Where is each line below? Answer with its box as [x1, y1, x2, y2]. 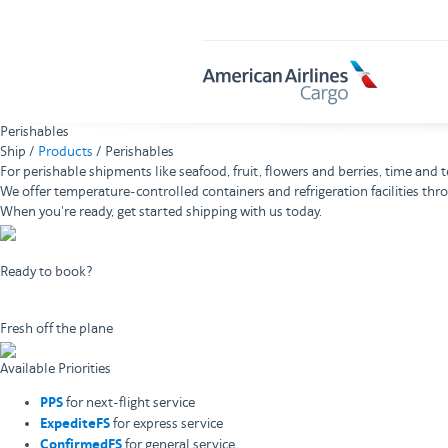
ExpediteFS [40, 416, 110, 433]
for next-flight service [63, 395, 195, 411]
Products [38, 144, 93, 160]
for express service [110, 416, 223, 432]
